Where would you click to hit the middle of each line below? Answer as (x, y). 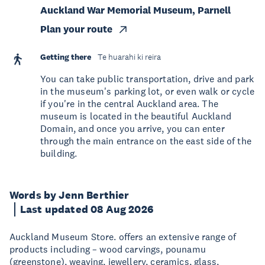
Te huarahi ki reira (129, 57)
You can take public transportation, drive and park (147, 79)
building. (59, 153)
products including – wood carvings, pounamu (108, 249)
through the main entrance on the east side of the (146, 141)
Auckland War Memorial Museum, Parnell (135, 10)
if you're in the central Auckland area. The (129, 104)
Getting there (66, 57)
